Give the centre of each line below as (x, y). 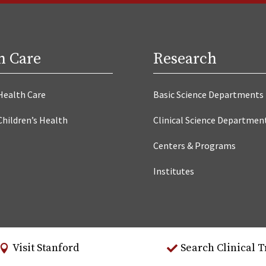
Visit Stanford (46, 248)
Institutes (174, 171)
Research (185, 59)
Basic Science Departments (209, 94)
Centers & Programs (195, 145)
